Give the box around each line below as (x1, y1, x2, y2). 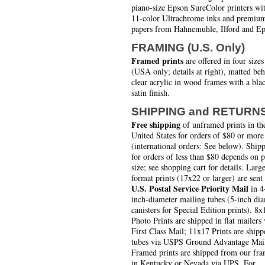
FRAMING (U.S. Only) (131, 41, 245, 54)
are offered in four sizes (183, 55, 264, 67)
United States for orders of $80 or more (131, 130, 264, 141)
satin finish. (131, 87, 170, 99)
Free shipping (131, 118, 180, 131)
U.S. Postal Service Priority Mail (131, 182, 248, 195)
